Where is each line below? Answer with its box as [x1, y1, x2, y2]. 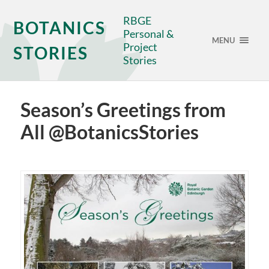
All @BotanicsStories [20, 121, 199, 144]
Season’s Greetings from [20, 98, 226, 121]
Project [123, 40, 158, 53]
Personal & [123, 27, 175, 40]
